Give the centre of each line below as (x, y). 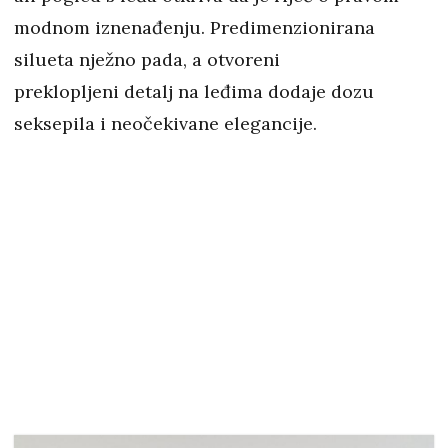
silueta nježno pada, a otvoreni (147, 60)
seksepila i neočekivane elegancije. (165, 124)
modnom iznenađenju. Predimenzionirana (194, 28)
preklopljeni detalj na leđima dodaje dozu (194, 92)
